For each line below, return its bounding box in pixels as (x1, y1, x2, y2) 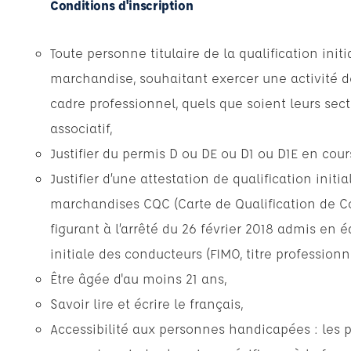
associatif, (50, 120, 112, 136)
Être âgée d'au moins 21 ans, (50, 270, 226, 287)
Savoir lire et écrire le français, (50, 295, 243, 312)
